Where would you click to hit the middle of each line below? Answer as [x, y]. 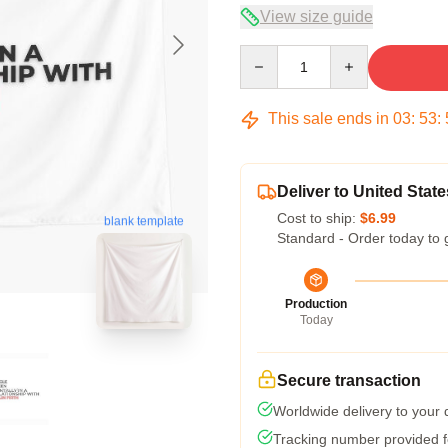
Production [316, 304]
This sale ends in [328, 118]
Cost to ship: [318, 218]
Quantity [265, 54]
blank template [144, 221]
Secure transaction [349, 380]
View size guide [316, 16]
